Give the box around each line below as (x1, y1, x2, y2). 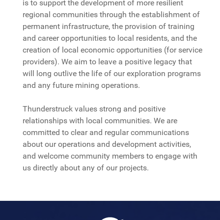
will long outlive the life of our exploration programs (23, 69, 201, 79)
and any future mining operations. (23, 81, 140, 90)
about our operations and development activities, (23, 139, 192, 149)
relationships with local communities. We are (23, 116, 178, 126)
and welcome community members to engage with (23, 151, 198, 161)
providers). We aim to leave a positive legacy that (23, 57, 192, 67)
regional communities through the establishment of (23, 10, 200, 20)
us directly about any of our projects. (23, 163, 149, 173)
